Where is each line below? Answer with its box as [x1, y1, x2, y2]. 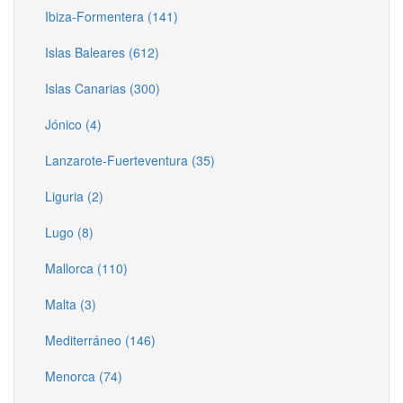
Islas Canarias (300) [45, 79, 160, 97]
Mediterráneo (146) [45, 331, 156, 349]
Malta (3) [45, 295, 96, 313]
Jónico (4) [45, 115, 102, 133]
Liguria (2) [45, 187, 103, 205]
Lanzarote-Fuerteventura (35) [45, 151, 215, 169]
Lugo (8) [45, 223, 94, 241]
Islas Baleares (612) [45, 43, 159, 61]
